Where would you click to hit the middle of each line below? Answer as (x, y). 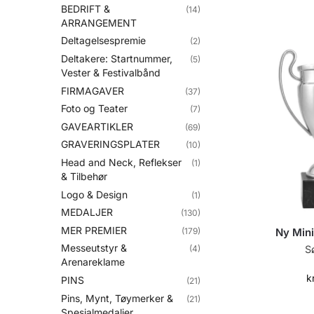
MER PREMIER (94, 230)
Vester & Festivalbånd (111, 72)
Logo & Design (94, 194)
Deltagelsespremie (103, 41)
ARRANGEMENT (99, 22)
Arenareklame (93, 262)
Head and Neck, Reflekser (121, 162)
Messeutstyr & (94, 248)
